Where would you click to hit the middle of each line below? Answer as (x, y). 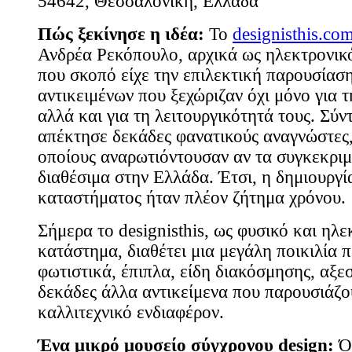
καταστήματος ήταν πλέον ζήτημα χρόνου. (192, 198)
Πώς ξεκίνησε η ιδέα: (121, 35)
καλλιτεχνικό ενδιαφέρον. (131, 313)
